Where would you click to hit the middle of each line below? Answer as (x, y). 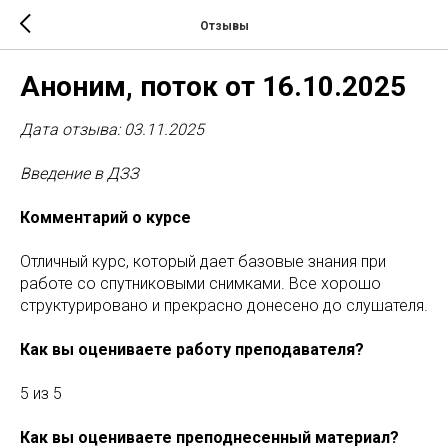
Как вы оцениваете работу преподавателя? (192, 349)
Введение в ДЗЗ (79, 173)
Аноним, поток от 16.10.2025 (213, 86)
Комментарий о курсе (105, 217)
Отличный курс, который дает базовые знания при (203, 261)
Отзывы (224, 25)
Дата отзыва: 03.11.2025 (112, 129)
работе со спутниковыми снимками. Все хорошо (200, 283)
